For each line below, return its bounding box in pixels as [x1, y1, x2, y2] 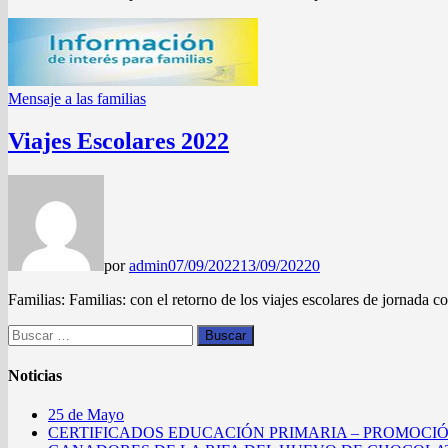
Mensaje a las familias [8, 89, 146, 107]
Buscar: [7, 323, 55, 341]
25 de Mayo [48, 406, 124, 424]
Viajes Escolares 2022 [8, 127, 229, 154]
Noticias [8, 366, 62, 384]
